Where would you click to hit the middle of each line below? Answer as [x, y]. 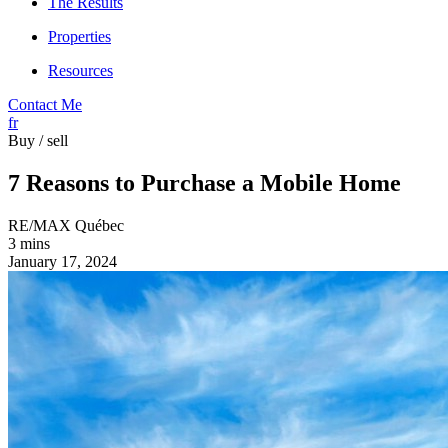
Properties [79, 36]
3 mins [29, 243]
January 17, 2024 [62, 261]
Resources [80, 70]
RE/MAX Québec [66, 225]
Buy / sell [38, 140]
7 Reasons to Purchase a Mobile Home [204, 182]
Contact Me [45, 104]
